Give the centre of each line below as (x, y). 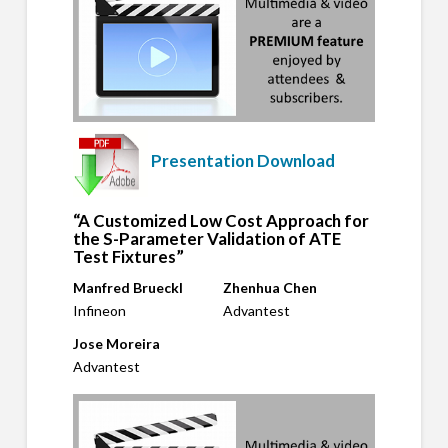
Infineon (99, 311)
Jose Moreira (116, 344)
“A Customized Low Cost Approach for (220, 221)
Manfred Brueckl (127, 288)
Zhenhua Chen (269, 288)
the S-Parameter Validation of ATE (206, 239)
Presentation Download (242, 160)
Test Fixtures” (128, 257)
